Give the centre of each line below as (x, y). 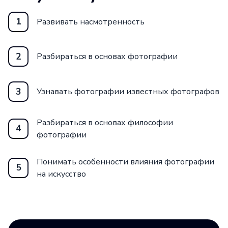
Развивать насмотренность (91, 22)
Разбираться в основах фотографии (107, 57)
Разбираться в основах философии (105, 122)
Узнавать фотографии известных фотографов (128, 92)
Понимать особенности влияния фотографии (125, 162)
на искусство (61, 174)
